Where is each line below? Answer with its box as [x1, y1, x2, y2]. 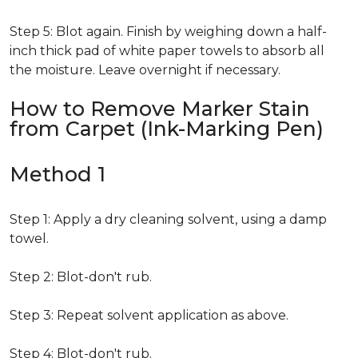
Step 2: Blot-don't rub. [10, 269, 152, 284]
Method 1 [10, 162, 105, 186]
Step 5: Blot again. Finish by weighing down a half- [10, 24, 327, 39]
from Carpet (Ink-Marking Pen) [10, 117, 324, 141]
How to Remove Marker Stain [10, 97, 310, 121]
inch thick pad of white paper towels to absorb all [10, 43, 324, 58]
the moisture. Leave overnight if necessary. [10, 62, 280, 78]
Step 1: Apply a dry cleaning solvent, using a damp [10, 212, 327, 227]
